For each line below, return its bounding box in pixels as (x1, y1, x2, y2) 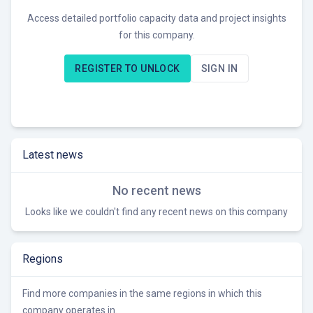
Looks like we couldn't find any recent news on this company (25, 206, 288, 218)
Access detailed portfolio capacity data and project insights (27, 13, 286, 24)
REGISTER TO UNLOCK (75, 63, 180, 75)
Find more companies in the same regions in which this (22, 288, 262, 300)
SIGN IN (201, 63, 238, 75)
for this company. (118, 29, 195, 41)
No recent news (112, 183, 201, 198)
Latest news (22, 148, 83, 162)
